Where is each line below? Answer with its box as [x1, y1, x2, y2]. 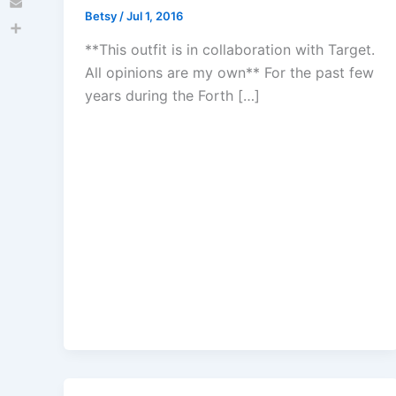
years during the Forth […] [85, 87, 260, 105]
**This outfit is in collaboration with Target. [85, 41, 375, 59]
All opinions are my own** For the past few [85, 64, 374, 82]
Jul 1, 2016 [126, 9, 183, 24]
